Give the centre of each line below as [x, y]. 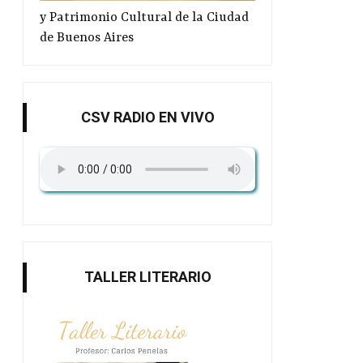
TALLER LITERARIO [147, 277]
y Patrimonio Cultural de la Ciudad [144, 17]
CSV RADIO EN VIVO [147, 117]
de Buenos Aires [87, 38]
